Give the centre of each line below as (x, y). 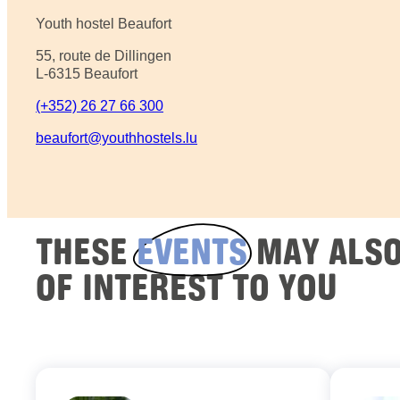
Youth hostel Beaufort (104, 24)
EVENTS (192, 250)
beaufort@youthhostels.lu (117, 138)
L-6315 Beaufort (87, 74)
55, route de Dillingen (104, 56)
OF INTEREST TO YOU (187, 286)
